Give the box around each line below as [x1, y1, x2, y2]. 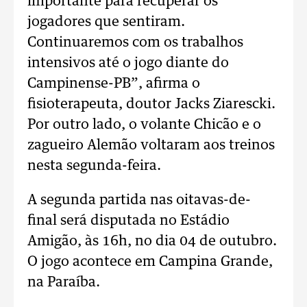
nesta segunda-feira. [27, 159, 161, 173]
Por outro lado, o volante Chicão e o [27, 118, 261, 132]
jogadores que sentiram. [27, 15, 185, 29]
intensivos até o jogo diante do [27, 56, 229, 70]
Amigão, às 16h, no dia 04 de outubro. [27, 234, 277, 248]
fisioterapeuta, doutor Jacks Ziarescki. [27, 97, 275, 111]
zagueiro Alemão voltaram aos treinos [27, 138, 275, 152]
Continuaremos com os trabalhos [27, 36, 243, 49]
